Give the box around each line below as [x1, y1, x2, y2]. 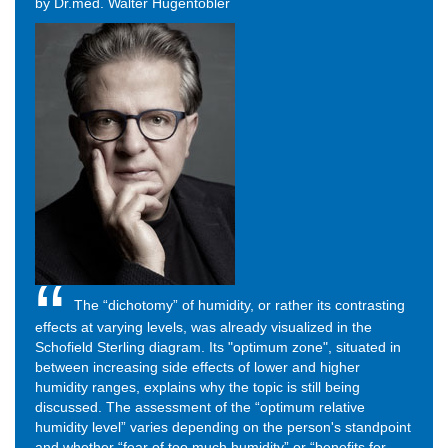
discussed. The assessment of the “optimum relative [35, 398, 365, 415]
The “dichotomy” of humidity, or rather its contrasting [74, 296, 405, 313]
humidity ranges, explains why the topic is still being [35, 378, 360, 395]
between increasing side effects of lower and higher [35, 358, 360, 375]
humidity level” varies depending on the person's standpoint [35, 418, 411, 435]
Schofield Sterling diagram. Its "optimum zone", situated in [35, 338, 401, 355]
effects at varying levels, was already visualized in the [35, 318, 372, 335]
